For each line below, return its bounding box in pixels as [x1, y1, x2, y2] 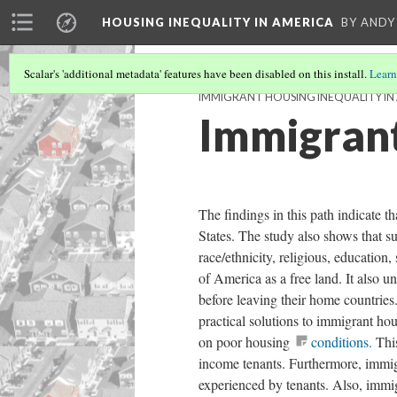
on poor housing [198, 332, 293, 351]
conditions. [311, 332, 372, 351]
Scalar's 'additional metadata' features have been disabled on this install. [24, 66, 370, 82]
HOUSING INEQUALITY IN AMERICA [102, 15, 334, 29]
